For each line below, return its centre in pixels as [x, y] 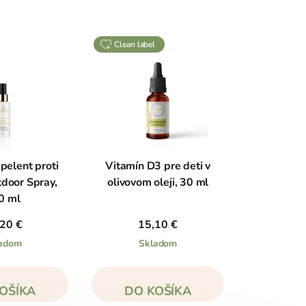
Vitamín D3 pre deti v [158, 166]
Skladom [158, 243]
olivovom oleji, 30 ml [158, 182]
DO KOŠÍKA [158, 291]
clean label [138, 44]
